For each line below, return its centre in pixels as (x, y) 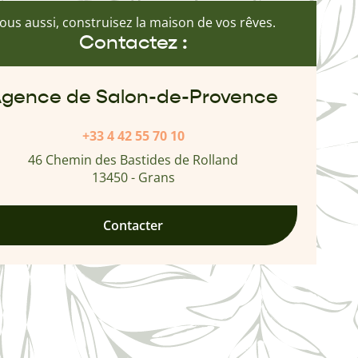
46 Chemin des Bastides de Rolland (133, 159)
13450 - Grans (133, 177)
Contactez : (133, 42)
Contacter (133, 225)
